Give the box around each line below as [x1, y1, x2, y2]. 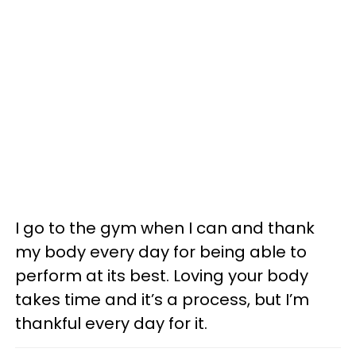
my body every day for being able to [15, 240, 307, 263]
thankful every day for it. [15, 311, 207, 335]
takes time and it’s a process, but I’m [15, 288, 309, 311]
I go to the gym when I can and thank [15, 216, 315, 239]
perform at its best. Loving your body [15, 264, 308, 287]
